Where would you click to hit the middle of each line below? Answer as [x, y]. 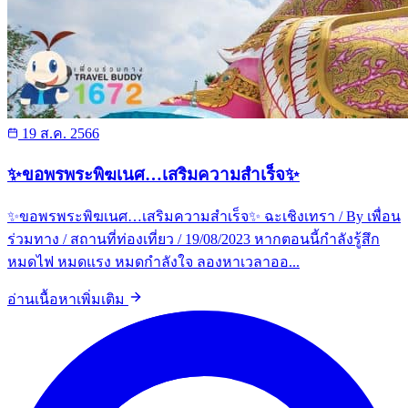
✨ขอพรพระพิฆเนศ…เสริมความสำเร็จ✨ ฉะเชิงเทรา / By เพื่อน [204, 216]
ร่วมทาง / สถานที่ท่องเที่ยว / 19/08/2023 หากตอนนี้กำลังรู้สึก [194, 239]
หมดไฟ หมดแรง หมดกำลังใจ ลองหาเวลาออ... [153, 262]
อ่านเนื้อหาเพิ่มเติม [68, 299]
